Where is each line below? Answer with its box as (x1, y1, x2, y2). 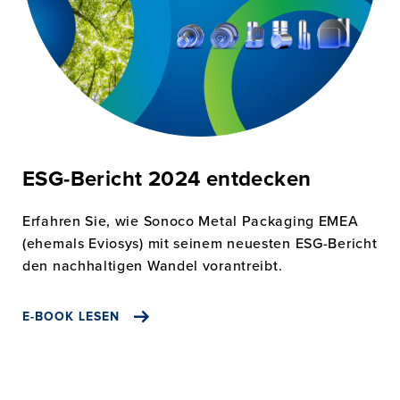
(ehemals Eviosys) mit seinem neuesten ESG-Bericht (22, 232, 378, 253)
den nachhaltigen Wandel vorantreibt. (22, 254, 283, 275)
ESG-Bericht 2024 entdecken (22, 168, 312, 190)
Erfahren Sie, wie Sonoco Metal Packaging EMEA (22, 210, 359, 230)
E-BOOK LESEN (22, 310, 120, 323)
